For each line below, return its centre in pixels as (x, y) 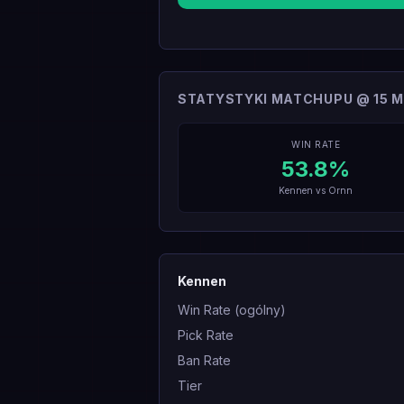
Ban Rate (204, 360)
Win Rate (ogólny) (232, 310)
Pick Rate (206, 335)
